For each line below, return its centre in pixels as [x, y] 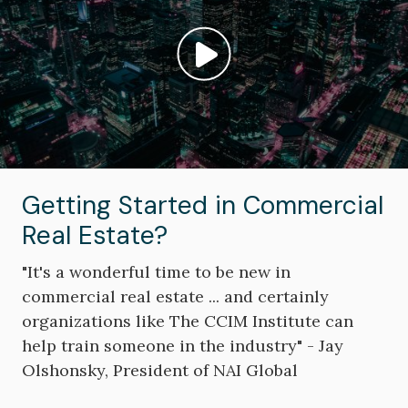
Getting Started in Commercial [203, 206]
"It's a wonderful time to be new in [156, 272]
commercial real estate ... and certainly [175, 297]
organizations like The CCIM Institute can [188, 321]
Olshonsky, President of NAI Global [160, 371]
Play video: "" [247, 64]
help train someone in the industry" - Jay [183, 346]
